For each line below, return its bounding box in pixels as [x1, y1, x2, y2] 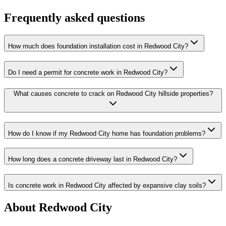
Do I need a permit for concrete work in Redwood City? [8, 69, 167, 77]
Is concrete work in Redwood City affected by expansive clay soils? [8, 181, 206, 189]
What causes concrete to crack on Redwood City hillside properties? [13, 89, 213, 97]
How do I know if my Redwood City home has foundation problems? [8, 129, 205, 137]
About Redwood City [4, 200, 112, 214]
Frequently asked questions [4, 11, 145, 25]
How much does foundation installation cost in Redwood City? [8, 42, 188, 50]
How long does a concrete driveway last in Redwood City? [8, 155, 177, 163]
